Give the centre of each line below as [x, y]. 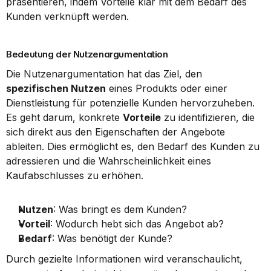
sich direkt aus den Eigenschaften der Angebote [116, 132]
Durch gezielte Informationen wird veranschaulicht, [124, 259]
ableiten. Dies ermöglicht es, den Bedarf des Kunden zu [133, 146]
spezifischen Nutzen [56, 88]
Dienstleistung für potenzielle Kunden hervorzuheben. [130, 103]
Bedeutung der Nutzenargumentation [87, 54]
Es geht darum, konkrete [64, 117]
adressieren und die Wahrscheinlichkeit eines [109, 161]
